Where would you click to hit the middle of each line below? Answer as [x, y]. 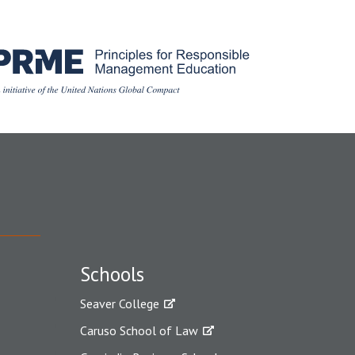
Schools [112, 274]
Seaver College [120, 303]
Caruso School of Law [139, 330]
